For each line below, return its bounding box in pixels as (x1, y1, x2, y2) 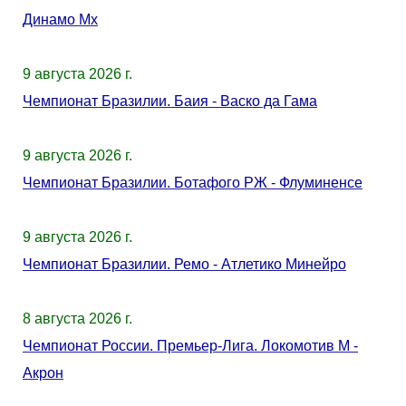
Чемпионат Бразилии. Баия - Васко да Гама (23, 93, 317, 109)
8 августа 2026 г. (23, 311, 132, 326)
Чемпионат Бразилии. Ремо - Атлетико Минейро (23, 256, 346, 272)
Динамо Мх (23, 12, 98, 27)
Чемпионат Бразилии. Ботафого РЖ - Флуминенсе (23, 175, 362, 190)
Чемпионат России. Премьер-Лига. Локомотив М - (23, 338, 358, 353)
